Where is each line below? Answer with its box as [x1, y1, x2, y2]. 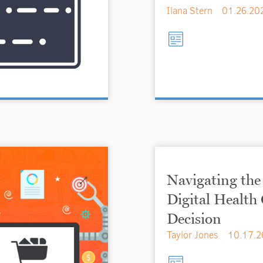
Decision [167, 210, 221, 227]
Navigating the [167, 171, 261, 188]
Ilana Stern [167, 5, 213, 17]
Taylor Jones [167, 229, 218, 241]
